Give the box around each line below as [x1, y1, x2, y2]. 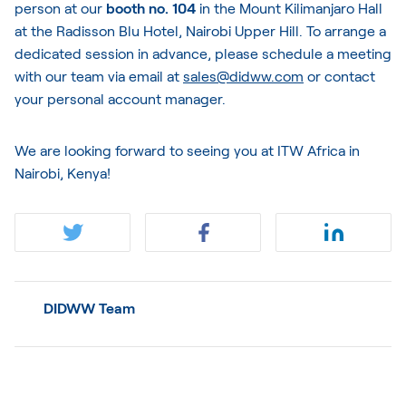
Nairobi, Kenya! [14, 163, 111, 181]
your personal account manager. [14, 89, 226, 107]
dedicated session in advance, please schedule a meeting [14, 43, 391, 62]
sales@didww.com [183, 66, 304, 84]
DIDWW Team [43, 298, 135, 316]
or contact [304, 66, 375, 84]
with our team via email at [14, 66, 183, 84]
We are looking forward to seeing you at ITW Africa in [14, 140, 360, 159]
